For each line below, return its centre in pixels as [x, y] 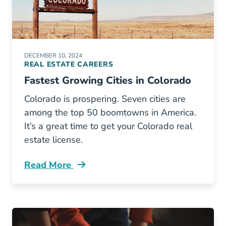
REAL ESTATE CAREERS [69, 64]
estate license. [53, 140]
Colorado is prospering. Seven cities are [105, 99]
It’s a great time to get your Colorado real [108, 126]
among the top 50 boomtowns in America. [110, 112]
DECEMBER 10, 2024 [53, 55]
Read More [49, 165]
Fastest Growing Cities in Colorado [108, 80]
